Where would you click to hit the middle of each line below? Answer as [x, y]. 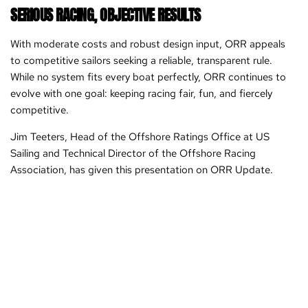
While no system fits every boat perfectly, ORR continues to [148, 77]
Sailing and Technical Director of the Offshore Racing [133, 154]
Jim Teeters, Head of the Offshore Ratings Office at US [140, 137]
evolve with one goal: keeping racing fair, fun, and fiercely [141, 94]
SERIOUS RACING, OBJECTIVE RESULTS [106, 15]
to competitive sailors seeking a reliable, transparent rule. [141, 61]
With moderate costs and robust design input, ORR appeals [148, 44]
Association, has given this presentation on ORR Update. [142, 170]
